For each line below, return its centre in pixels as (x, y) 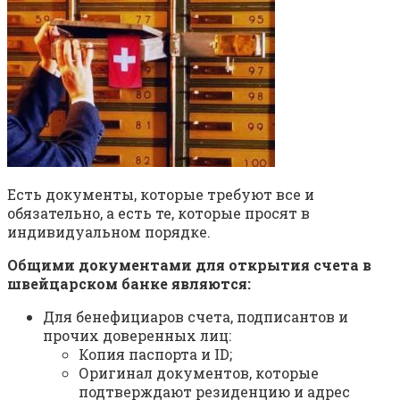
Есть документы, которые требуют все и (161, 195)
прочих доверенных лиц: (137, 336)
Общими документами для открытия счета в (189, 265)
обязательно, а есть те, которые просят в (158, 213)
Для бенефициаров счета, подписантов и (196, 317)
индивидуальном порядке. (109, 232)
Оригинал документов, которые (199, 373)
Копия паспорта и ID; (155, 354)
